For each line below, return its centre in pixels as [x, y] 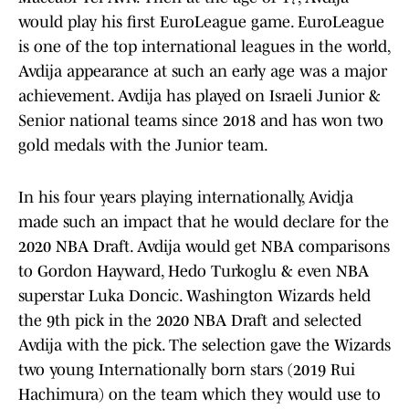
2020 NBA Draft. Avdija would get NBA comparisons [204, 247]
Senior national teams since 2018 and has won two [201, 121]
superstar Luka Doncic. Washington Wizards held [194, 296]
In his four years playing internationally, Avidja [186, 198]
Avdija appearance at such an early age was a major [203, 72]
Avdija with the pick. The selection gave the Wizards [204, 346]
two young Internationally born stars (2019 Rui [187, 370]
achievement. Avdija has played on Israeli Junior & [199, 96]
